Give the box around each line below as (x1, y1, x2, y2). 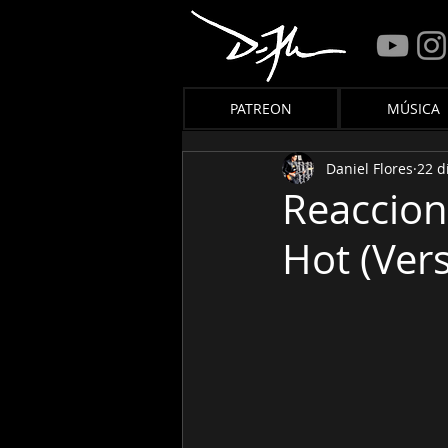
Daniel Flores (326, 158, 413, 178)
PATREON (230, 99, 293, 118)
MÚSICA (386, 99, 440, 118)
